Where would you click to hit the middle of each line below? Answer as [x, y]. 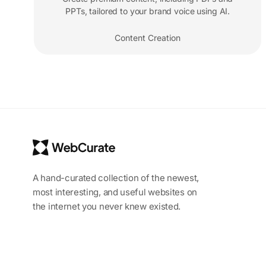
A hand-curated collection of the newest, [116, 178]
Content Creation [148, 38]
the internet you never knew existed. [107, 206]
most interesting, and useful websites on [115, 192]
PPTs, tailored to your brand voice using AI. [148, 11]
